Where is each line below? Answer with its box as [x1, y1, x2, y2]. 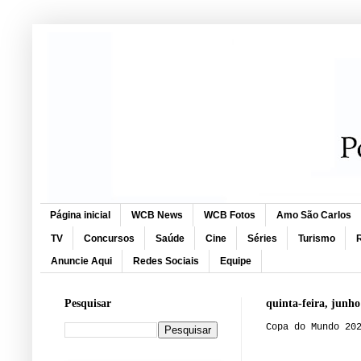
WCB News [131, 210, 183, 222]
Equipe [220, 255, 251, 267]
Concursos [84, 232, 135, 244]
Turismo [298, 232, 335, 244]
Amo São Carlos [276, 210, 351, 222]
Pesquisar [64, 297, 111, 310]
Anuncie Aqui [51, 255, 112, 267]
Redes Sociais [133, 255, 199, 267]
